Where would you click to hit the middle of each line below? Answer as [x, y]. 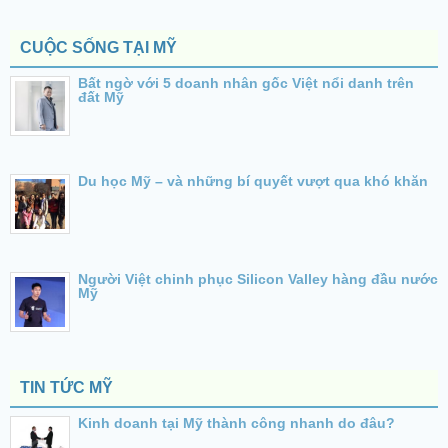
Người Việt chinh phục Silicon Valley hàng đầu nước [258, 278]
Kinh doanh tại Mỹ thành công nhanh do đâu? [236, 422]
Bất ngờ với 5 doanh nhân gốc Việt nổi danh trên [246, 82]
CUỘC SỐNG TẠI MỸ [98, 47]
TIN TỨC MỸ [66, 387]
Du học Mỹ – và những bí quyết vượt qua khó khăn [253, 180]
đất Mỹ [101, 96]
